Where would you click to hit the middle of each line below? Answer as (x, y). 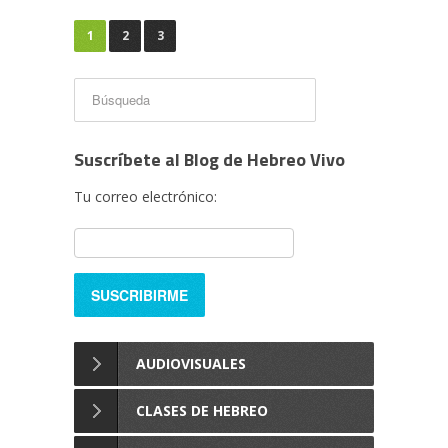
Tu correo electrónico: (145, 196)
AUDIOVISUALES (191, 363)
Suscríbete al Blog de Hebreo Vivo (209, 159)
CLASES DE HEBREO (202, 410)
